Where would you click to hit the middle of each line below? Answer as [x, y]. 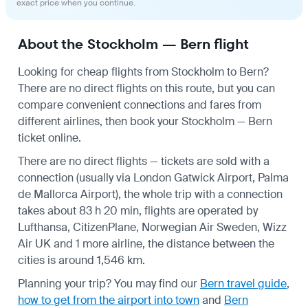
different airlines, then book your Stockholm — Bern [145, 121]
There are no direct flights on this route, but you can [146, 88]
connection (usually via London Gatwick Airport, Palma [153, 177]
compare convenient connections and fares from [140, 104]
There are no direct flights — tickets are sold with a [144, 161]
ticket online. [49, 137]
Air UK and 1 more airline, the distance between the [146, 243]
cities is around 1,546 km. [81, 260]
